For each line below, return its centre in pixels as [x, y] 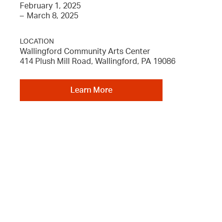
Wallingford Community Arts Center [85, 52]
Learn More [91, 90]
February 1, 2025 [50, 6]
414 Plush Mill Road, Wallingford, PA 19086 [98, 61]
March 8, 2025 [53, 16]
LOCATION [37, 42]
